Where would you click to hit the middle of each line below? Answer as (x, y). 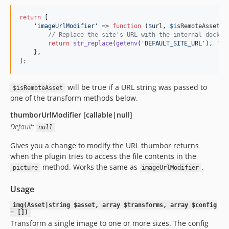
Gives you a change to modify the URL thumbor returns (105, 145)
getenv (127, 43)
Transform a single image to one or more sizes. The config (109, 223)
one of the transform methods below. (74, 98)
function (127, 26)
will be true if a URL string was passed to (136, 87)
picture (25, 168)
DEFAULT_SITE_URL (173, 43)
